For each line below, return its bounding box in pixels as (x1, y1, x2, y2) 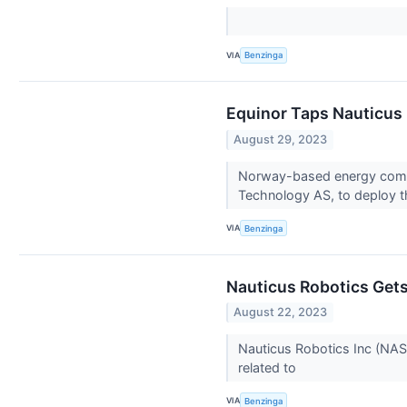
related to (237, 359, 300, 375)
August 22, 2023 (233, 304, 328, 319)
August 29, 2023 (233, 132, 328, 146)
